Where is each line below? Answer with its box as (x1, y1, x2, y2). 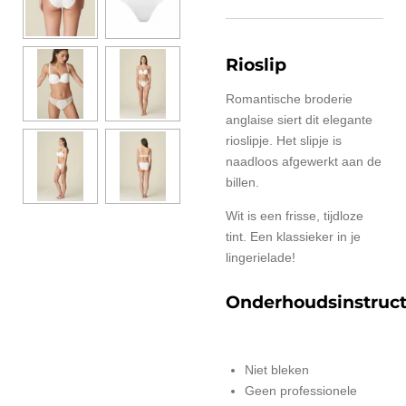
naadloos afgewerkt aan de (226, 154, 382, 169)
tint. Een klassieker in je (226, 229, 361, 244)
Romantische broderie (226, 92, 353, 106)
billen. (226, 175, 259, 189)
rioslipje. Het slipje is (226, 133, 342, 148)
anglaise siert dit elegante (226, 112, 372, 127)
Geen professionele (245, 382, 357, 398)
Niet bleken (245, 362, 309, 377)
